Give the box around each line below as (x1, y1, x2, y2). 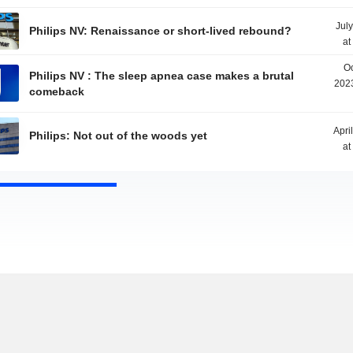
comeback (29, 85, 85, 98)
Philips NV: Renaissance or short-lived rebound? (29, 24, 292, 37)
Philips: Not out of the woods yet (29, 129, 208, 142)
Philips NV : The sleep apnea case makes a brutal (29, 69, 295, 82)
